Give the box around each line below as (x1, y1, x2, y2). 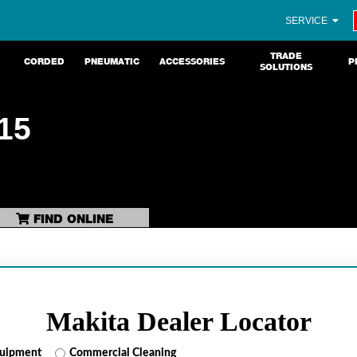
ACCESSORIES (159, 56, 225, 67)
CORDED (23, 56, 65, 67)
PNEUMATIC (84, 56, 139, 67)
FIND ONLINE (29, 211, 114, 226)
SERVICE (285, 14, 331, 26)
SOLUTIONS (260, 61, 313, 73)
